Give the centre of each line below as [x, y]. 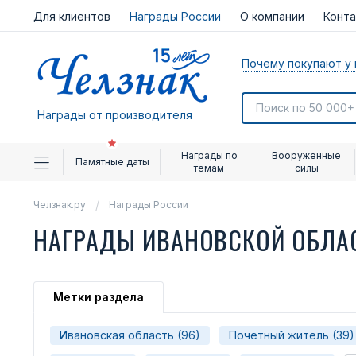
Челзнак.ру [60, 205]
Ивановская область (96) [130, 335]
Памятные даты [112, 162]
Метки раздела [99, 297]
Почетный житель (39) [292, 335]
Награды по [209, 155]
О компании [272, 16]
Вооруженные [306, 155]
